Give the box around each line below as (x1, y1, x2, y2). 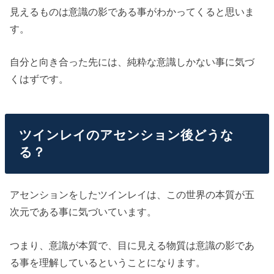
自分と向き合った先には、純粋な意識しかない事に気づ (10, 56, 255, 68)
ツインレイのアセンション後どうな (18, 128, 234, 142)
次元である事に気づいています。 (10, 206, 157, 218)
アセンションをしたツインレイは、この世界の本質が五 (10, 189, 255, 201)
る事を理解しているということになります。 (10, 256, 206, 268)
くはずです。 (10, 73, 69, 85)
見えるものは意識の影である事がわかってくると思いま (10, 6, 255, 17)
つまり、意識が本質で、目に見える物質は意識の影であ (10, 239, 255, 251)
